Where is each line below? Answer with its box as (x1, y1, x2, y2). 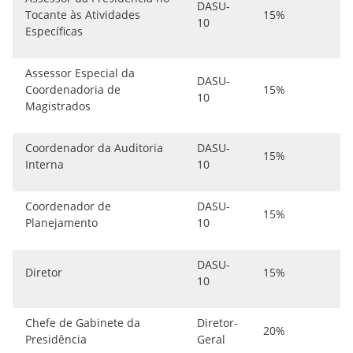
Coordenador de (25, 199, 111, 214)
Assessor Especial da (25, 65, 135, 80)
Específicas (25, 24, 83, 39)
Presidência (25, 332, 87, 347)
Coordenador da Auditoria (25, 140, 163, 155)
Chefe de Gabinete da (25, 315, 140, 330)
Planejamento (25, 215, 98, 230)
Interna (25, 157, 64, 172)
